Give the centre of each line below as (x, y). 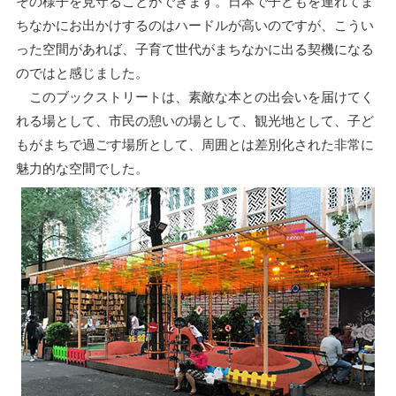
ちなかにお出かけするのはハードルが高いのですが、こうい (194, 25)
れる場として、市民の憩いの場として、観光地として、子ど (194, 120)
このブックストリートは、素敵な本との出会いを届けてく (194, 96)
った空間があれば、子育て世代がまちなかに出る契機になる (194, 49)
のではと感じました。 (82, 72)
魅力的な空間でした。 (82, 168)
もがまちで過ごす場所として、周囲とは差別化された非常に (194, 144)
